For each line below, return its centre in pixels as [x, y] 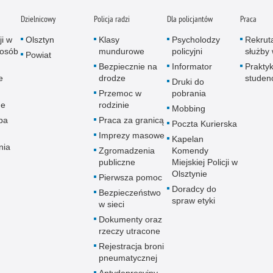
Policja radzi [112, 19]
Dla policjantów [190, 19]
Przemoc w [120, 93]
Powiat [38, 55]
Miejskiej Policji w [205, 162]
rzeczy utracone [129, 231]
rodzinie [114, 105]
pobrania [189, 93]
